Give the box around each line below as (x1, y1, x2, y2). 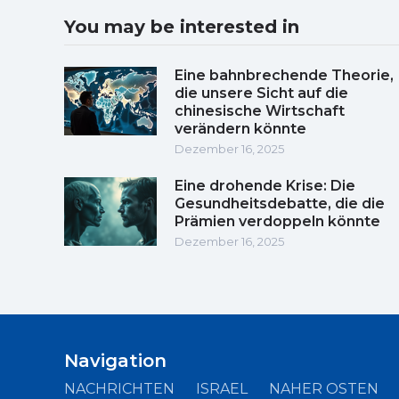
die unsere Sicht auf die (175, 84, 348, 102)
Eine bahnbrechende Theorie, (175, 66, 394, 84)
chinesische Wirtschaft (175, 102, 345, 119)
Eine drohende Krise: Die (175, 176, 355, 194)
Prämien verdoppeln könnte (175, 212, 380, 230)
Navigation (64, 349, 167, 371)
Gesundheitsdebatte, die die (175, 194, 385, 212)
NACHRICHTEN (64, 379, 175, 397)
